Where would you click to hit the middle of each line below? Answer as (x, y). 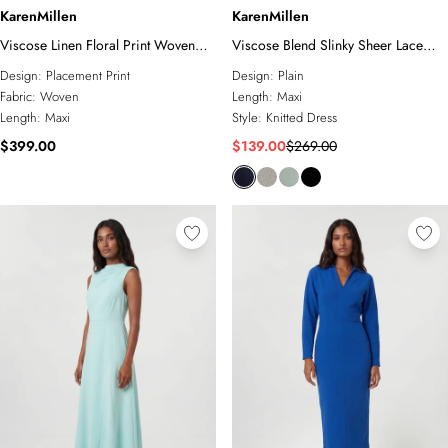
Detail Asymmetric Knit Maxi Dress (333, 66)
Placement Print (88, 75)
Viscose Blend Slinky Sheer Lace (327, 45)
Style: (249, 117)
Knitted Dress (301, 117)
